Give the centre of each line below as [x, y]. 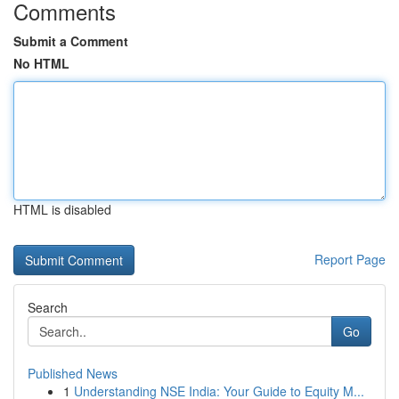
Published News [73, 373]
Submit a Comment [71, 41]
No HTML [41, 63]
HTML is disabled [62, 209]
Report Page [350, 259]
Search [48, 307]
